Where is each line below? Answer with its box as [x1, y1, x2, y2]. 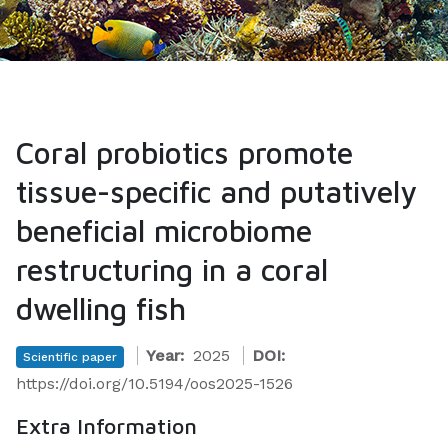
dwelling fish [16, 291, 186, 326]
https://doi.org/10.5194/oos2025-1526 [16, 374, 293, 393]
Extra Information [16, 413, 197, 439]
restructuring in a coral [16, 252, 328, 287]
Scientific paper [23, 350, 117, 364]
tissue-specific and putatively [16, 174, 417, 209]
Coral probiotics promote [16, 135, 353, 170]
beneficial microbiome [16, 213, 312, 248]
